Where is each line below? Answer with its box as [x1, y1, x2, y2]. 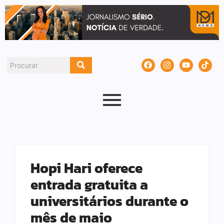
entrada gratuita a [30, 174, 148, 195]
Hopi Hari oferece [30, 157, 142, 179]
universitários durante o [30, 190, 188, 212]
